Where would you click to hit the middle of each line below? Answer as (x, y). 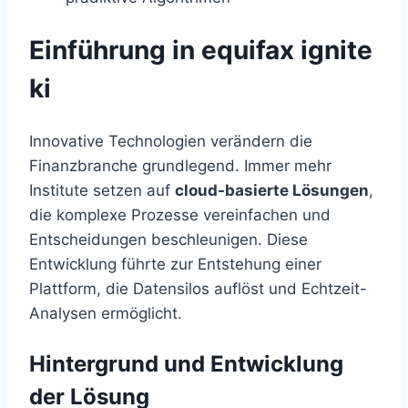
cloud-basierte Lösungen (272, 190)
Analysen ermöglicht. (106, 313)
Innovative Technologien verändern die (171, 141)
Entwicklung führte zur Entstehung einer (175, 264)
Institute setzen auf (102, 190)
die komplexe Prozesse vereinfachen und (180, 214)
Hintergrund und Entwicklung (186, 363)
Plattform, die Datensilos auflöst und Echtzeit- (198, 288)
